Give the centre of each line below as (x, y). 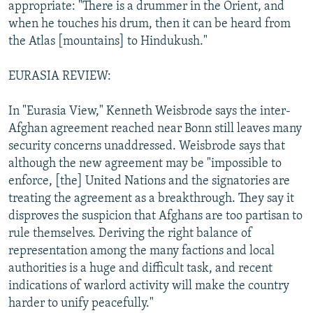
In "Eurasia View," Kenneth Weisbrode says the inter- (150, 111)
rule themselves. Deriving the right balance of (130, 233)
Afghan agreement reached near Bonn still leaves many (155, 129)
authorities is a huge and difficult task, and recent (140, 268)
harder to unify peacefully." (81, 303)
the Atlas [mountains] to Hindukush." (108, 41)
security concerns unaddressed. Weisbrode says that (147, 146)
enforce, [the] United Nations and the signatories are (149, 181)
